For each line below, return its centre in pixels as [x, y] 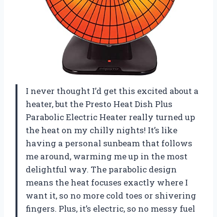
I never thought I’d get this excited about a [112, 91]
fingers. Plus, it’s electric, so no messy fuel [110, 208]
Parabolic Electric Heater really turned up [110, 117]
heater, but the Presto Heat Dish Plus [99, 104]
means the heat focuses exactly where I [107, 182]
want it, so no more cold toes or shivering [111, 195]
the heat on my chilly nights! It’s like [101, 130]
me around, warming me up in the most [107, 156]
